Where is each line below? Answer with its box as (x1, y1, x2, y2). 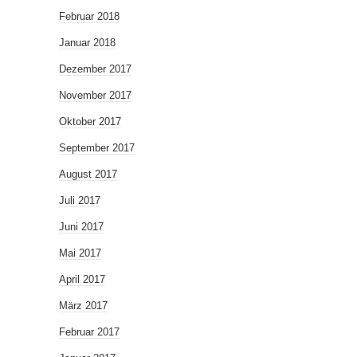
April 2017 (59, 273, 105, 286)
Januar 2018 (59, 37, 116, 49)
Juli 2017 (59, 194, 100, 207)
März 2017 (59, 300, 108, 312)
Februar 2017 (59, 326, 120, 339)
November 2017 (59, 89, 131, 102)
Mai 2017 (59, 247, 101, 260)
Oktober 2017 (59, 116, 121, 128)
